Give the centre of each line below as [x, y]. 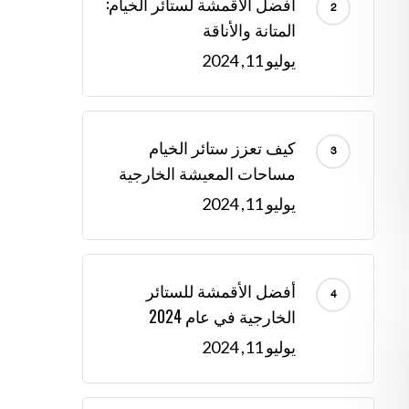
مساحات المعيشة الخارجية [208, 172]
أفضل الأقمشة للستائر [221, 290]
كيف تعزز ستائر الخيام [223, 147]
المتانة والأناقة [250, 29]
